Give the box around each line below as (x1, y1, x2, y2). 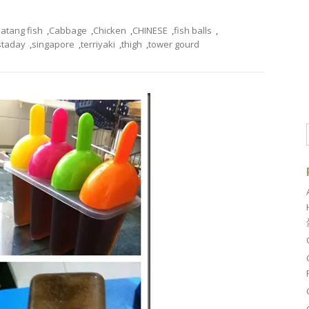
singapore (32, 38, 74, 50)
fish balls (174, 24, 212, 37)
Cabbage (49, 24, 87, 37)
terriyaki (81, 38, 115, 50)
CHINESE (132, 24, 168, 37)
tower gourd (148, 38, 199, 50)
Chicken (93, 24, 126, 37)
